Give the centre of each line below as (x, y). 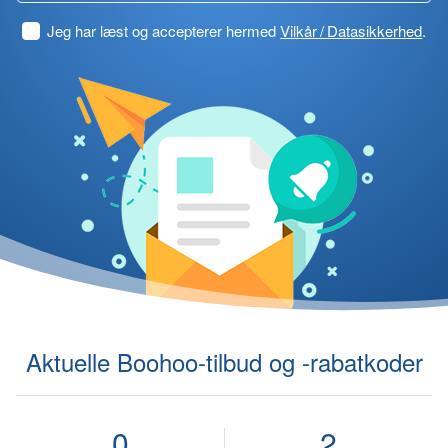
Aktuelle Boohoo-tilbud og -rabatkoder (224, 361)
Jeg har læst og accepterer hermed (164, 30)
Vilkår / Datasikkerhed (351, 30)
